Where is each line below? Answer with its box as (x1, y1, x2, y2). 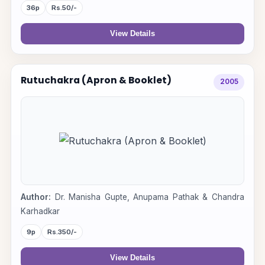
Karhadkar (20, 206, 60, 216)
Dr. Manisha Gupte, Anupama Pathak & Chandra (50, 192, 245, 202)
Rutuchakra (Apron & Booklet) (20, 73, 172, 86)
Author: (20, 192, 51, 202)
